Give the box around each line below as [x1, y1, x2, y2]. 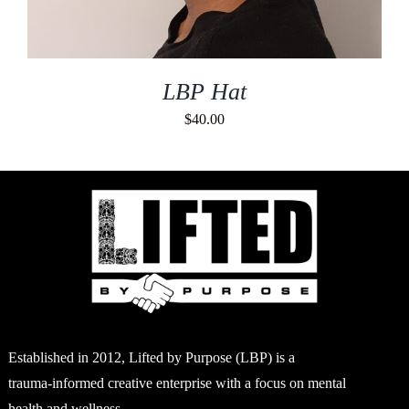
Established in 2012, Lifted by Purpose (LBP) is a [7, 349, 295, 365]
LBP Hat [163, 78, 246, 105]
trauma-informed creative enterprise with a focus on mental [7, 374, 346, 391]
